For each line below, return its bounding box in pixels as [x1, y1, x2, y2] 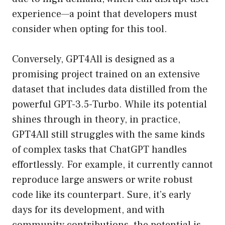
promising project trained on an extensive [12, 68, 200, 81]
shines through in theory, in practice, [12, 113, 180, 127]
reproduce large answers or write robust [12, 173, 193, 187]
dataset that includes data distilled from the [12, 83, 207, 96]
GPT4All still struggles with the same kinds [12, 128, 205, 142]
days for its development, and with [12, 203, 165, 217]
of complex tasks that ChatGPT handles [12, 143, 187, 157]
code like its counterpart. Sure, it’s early [12, 188, 191, 202]
